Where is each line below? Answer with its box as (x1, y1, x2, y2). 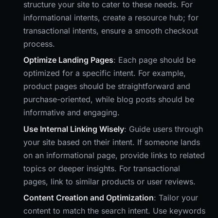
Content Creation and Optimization (23, 193, 154, 203)
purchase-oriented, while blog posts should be (23, 94, 194, 105)
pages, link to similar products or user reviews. (23, 176, 196, 186)
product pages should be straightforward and (23, 81, 190, 91)
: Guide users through (124, 124, 203, 134)
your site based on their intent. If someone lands (23, 137, 200, 147)
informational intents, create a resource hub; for (23, 12, 199, 22)
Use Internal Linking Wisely (23, 124, 124, 134)
